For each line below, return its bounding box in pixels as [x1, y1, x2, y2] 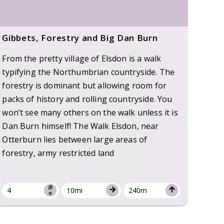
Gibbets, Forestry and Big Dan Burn [2, 31, 158, 43]
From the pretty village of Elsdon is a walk [2, 52, 161, 64]
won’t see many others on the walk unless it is [2, 106, 178, 118]
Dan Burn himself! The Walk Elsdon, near [2, 120, 159, 131]
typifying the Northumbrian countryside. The [2, 66, 175, 77]
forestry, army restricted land [2, 147, 114, 158]
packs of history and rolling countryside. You [2, 93, 172, 104]
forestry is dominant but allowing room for [2, 79, 167, 91]
